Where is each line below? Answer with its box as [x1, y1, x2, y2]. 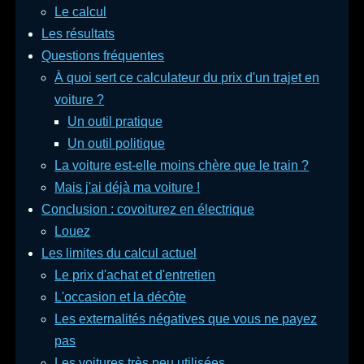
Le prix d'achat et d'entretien [54, 268, 216, 283]
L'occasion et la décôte [54, 290, 187, 305]
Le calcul [54, 5, 107, 19]
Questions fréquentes [41, 49, 165, 63]
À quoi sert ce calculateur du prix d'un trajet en [54, 71, 320, 85]
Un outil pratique [67, 115, 163, 129]
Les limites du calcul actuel [41, 246, 197, 261]
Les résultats [41, 27, 115, 41]
